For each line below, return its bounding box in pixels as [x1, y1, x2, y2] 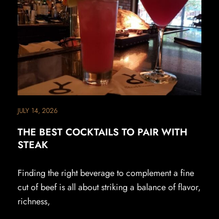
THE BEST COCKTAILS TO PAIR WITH [17, 125, 187, 140]
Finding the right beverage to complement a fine [17, 167, 194, 180]
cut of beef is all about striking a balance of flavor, [17, 181, 201, 194]
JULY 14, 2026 [17, 106, 58, 116]
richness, [17, 195, 50, 208]
